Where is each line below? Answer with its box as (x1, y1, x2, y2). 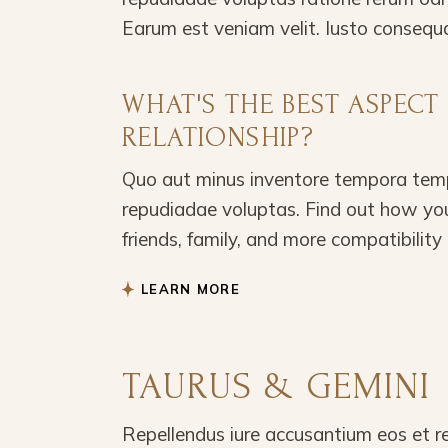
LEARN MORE (141, 280, 240, 297)
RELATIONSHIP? (122, 121, 315, 153)
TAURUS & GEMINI (122, 365, 431, 407)
